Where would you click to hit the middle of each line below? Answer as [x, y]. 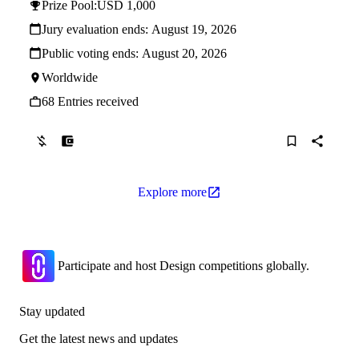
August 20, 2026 [184, 53]
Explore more [172, 192]
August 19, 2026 [194, 29]
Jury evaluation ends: [97, 29]
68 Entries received [90, 101]
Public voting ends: [92, 53]
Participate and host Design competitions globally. [184, 266]
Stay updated [52, 311]
